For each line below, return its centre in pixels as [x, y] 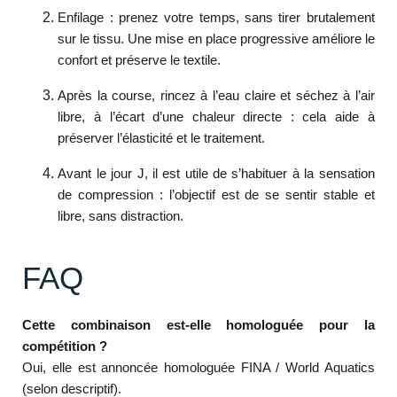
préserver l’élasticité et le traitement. [162, 137]
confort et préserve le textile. [140, 59]
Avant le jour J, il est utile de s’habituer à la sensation [216, 173]
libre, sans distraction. [121, 215]
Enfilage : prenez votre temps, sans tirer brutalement [216, 17]
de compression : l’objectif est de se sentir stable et [216, 194]
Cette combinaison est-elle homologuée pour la [198, 325]
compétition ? [65, 346]
